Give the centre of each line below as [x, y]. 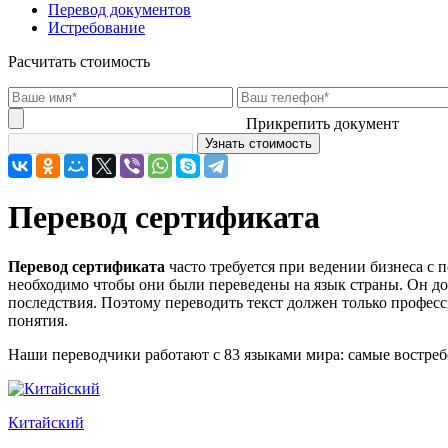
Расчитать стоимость [79, 61]
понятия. [38, 320]
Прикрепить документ [322, 123]
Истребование [96, 27]
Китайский [46, 422]
